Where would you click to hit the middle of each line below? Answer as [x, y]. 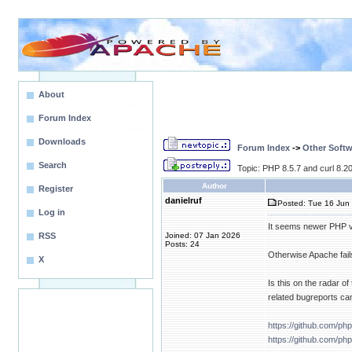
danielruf [183, 200]
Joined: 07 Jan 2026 [203, 235]
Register [56, 189]
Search [53, 165]
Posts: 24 [182, 244]
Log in [52, 212]
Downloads [62, 141]
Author [214, 186]
